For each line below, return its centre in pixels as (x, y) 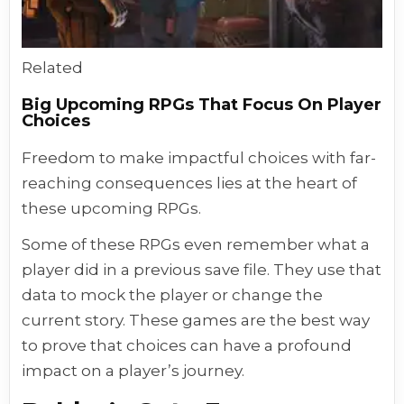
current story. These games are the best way (196, 321)
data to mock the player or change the (173, 295)
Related (53, 68)
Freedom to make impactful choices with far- (199, 158)
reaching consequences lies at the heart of (190, 184)
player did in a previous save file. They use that (202, 270)
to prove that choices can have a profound (187, 346)
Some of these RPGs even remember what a (196, 245)
